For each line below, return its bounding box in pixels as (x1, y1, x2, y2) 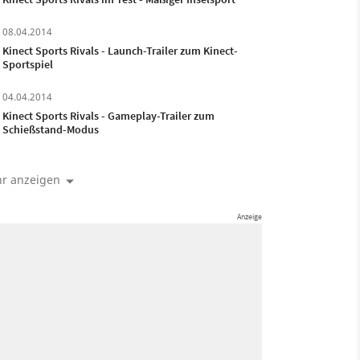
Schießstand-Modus (2, 122, 99, 137)
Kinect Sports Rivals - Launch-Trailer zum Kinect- (2, 43, 238, 58)
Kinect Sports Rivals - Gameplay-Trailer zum (2, 108, 215, 123)
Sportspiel (2, 57, 53, 72)
